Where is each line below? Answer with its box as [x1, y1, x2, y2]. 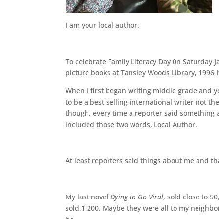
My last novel [66, 192, 111, 201]
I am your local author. [66, 21, 140, 30]
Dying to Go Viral [110, 192, 164, 201]
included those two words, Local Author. [66, 120, 197, 129]
